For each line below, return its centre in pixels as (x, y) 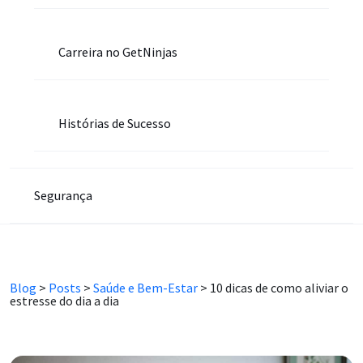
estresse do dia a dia (64, 301)
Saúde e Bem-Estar (145, 288)
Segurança (63, 195)
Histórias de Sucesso (115, 123)
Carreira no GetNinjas (118, 52)
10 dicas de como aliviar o (279, 288)
